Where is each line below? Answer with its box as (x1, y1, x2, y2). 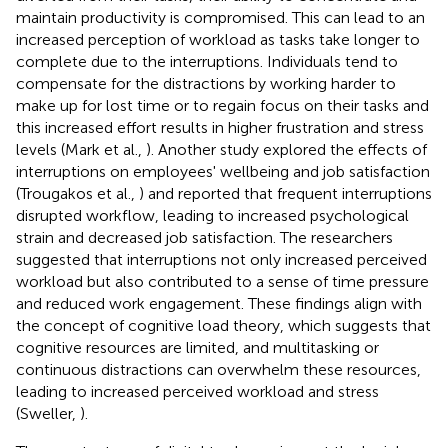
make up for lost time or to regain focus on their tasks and (16, 95, 429, 115)
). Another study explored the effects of (146, 139, 427, 159)
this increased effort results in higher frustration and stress (16, 117, 424, 137)
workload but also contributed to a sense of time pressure (16, 271, 429, 291)
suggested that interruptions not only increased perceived (16, 249, 427, 269)
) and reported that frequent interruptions (139, 183, 432, 203)
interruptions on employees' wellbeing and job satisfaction (16, 161, 430, 181)
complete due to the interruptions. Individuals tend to (16, 51, 398, 71)
